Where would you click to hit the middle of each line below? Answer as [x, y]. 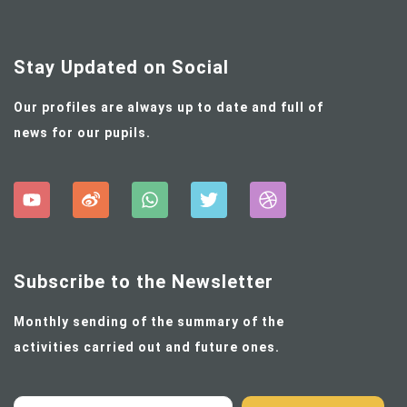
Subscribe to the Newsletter [144, 281]
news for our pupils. [82, 132]
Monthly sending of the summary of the [149, 321]
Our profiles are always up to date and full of [169, 107]
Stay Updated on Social [121, 67]
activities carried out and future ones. [147, 347]
